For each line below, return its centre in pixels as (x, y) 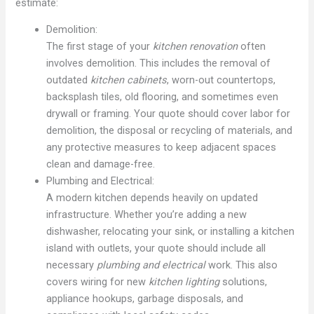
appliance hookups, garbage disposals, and (145, 299)
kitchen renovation (196, 47)
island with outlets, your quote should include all (156, 248)
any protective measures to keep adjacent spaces (162, 148)
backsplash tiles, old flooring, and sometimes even (163, 97)
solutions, (244, 282)
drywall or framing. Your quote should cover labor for (169, 114)
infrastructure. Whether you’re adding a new (147, 215)
